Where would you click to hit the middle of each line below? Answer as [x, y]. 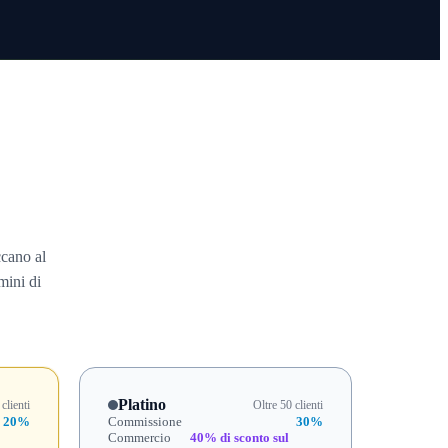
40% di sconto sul [240, 437]
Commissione [145, 421]
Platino [142, 404]
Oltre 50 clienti [288, 404]
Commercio [139, 437]
